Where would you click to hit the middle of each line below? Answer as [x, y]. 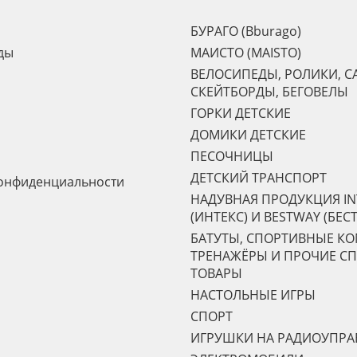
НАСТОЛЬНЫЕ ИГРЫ [253, 295]
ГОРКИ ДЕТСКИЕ [241, 113]
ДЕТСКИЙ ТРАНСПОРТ [259, 178]
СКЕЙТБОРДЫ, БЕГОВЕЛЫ [269, 92]
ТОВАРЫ [216, 273]
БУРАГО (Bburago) [246, 31]
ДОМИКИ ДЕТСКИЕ [248, 135]
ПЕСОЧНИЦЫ [232, 156]
